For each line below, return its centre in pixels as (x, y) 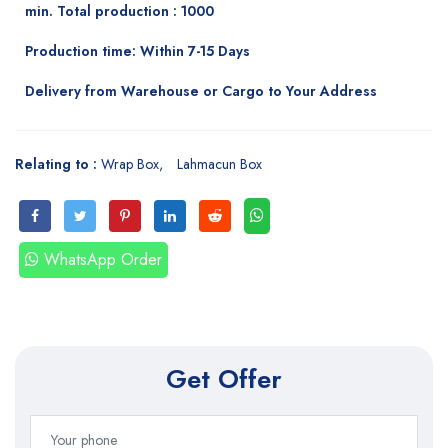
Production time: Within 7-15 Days (137, 51)
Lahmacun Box (219, 164)
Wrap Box (130, 164)
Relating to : (58, 164)
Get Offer (224, 379)
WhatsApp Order (103, 260)
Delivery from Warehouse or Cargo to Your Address (201, 91)
